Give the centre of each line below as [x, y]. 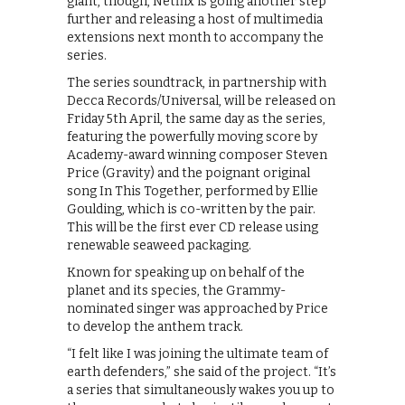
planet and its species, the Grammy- [176, 290]
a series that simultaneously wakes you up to [201, 390]
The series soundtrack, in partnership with [197, 82]
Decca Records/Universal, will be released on [201, 100]
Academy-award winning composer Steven [197, 155]
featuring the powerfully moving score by [192, 137]
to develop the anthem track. [155, 326]
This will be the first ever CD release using [193, 227]
